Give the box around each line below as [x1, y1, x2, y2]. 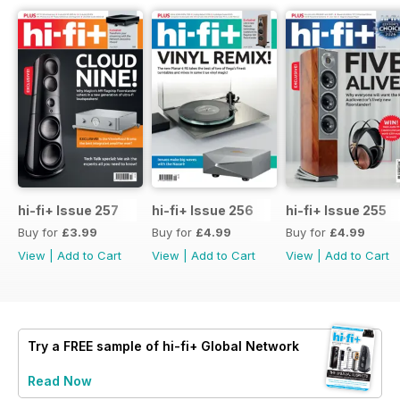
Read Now [28, 372, 92, 388]
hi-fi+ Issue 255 [286, 202, 387, 218]
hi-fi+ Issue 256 [152, 202, 254, 218]
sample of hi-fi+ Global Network [93, 337, 299, 354]
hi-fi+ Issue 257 [18, 202, 119, 218]
